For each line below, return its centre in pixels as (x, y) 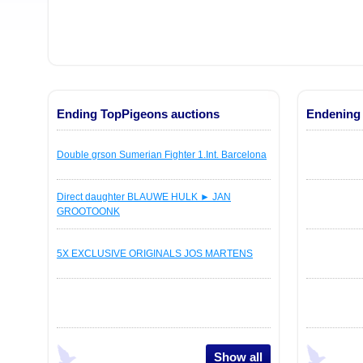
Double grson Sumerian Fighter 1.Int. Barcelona (162, 155)
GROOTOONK (88, 211)
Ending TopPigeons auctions (138, 114)
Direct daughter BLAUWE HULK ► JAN (144, 197)
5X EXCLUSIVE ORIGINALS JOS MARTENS (155, 254)
